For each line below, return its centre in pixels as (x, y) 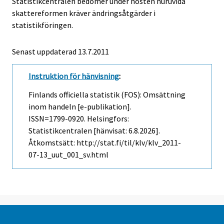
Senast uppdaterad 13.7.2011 (60, 52)
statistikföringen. (42, 25)
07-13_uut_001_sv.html (68, 154)
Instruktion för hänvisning (74, 76)
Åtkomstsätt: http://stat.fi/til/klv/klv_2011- (105, 142)
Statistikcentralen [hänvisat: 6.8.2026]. (94, 130)
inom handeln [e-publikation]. (80, 106)
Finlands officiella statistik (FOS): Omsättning (107, 94)
